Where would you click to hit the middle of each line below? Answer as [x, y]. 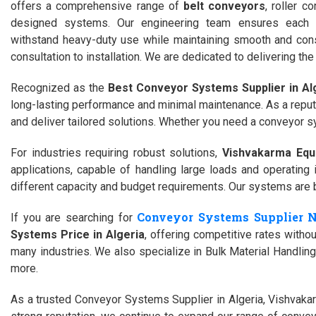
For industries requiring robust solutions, [117, 153]
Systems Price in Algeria [78, 235]
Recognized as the [59, 88]
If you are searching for [74, 218]
